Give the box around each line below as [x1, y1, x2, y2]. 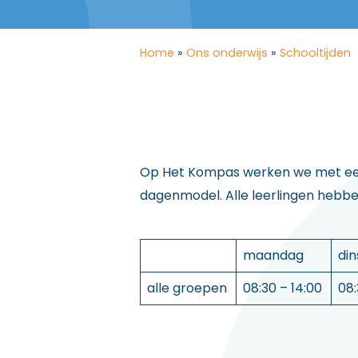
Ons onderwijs [186, 45, 268, 61]
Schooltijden [280, 45, 351, 61]
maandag [243, 246, 304, 265]
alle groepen [147, 279, 227, 297]
